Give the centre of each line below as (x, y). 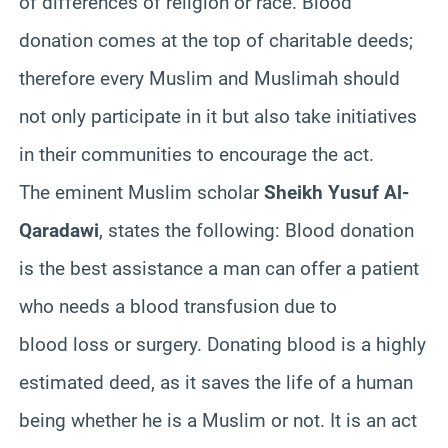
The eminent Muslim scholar (141, 192)
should (369, 78)
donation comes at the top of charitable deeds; (216, 40)
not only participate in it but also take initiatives (218, 116)
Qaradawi (59, 230)
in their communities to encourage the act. (196, 154)
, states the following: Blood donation (256, 230)
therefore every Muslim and (136, 78)
